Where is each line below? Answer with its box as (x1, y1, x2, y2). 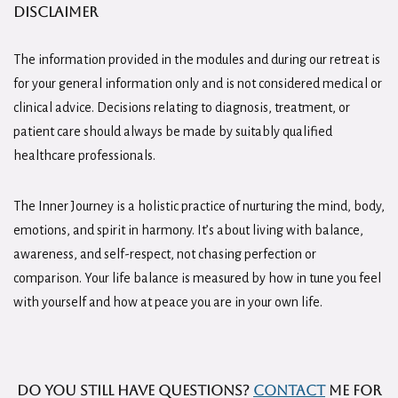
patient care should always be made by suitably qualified (13, 123, 332, 139)
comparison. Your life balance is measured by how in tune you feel (13, 270, 381, 285)
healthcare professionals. (13, 147, 155, 163)
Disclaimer (13, 3, 98, 20)
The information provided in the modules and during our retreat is (13, 52, 380, 67)
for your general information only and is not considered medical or (13, 76, 382, 91)
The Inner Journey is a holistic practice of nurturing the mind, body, (13, 198, 385, 213)
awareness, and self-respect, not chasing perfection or (13, 246, 316, 261)
